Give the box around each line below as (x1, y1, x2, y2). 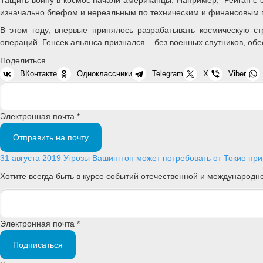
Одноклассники (77, 69, 132, 79)
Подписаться (13, 240, 63, 249)
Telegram (152, 69, 183, 79)
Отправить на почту (13, 133, 89, 143)
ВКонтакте (20, 69, 57, 79)
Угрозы (63, 153, 90, 163)
